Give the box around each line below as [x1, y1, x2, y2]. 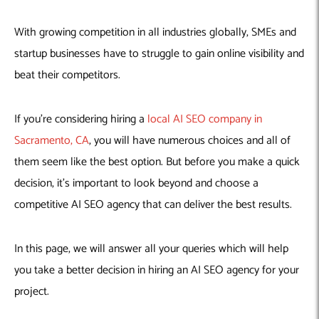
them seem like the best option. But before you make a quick [14, 152, 300, 172]
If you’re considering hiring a [14, 109, 147, 129]
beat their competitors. [14, 65, 120, 85]
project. [14, 281, 49, 301]
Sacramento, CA [14, 130, 89, 150]
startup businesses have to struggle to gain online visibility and [14, 43, 304, 63]
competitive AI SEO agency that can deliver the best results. [14, 194, 292, 214]
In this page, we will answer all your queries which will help [14, 239, 288, 258]
